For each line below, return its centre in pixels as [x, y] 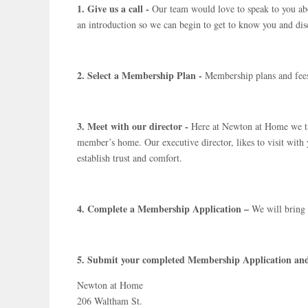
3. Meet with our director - [134, 126]
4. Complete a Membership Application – [164, 208]
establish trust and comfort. [130, 157]
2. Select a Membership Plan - [141, 75]
